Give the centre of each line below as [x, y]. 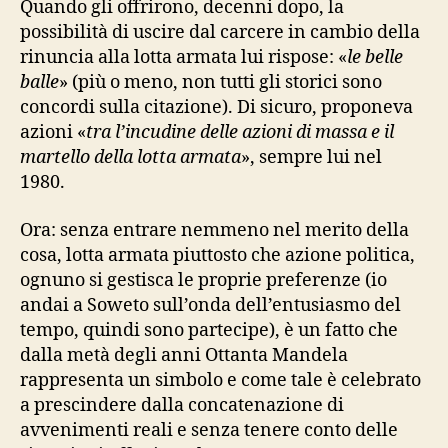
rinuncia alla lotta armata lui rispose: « [183, 58]
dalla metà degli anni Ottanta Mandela [184, 355]
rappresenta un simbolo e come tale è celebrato [220, 380]
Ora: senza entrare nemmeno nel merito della [214, 230]
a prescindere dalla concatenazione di [182, 405]
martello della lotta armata [130, 158]
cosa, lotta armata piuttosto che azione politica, [217, 255]
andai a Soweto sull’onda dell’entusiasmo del [210, 305]
